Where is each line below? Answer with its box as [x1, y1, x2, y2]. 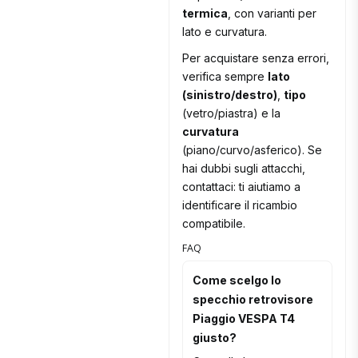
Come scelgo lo [193, 273, 282, 288]
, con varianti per [228, 6, 317, 21]
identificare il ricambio [182, 198, 298, 213]
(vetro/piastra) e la [182, 106, 281, 121]
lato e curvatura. [182, 25, 268, 39]
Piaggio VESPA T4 [193, 312, 296, 326]
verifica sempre [182, 70, 268, 84]
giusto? [193, 331, 237, 345]
